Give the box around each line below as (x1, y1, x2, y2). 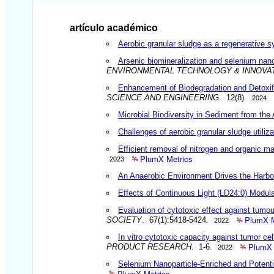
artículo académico (70, 22, 158, 33)
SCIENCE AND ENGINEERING (106, 92, 220, 102)
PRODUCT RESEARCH (106, 242, 192, 251)
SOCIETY (106, 215, 143, 224)
